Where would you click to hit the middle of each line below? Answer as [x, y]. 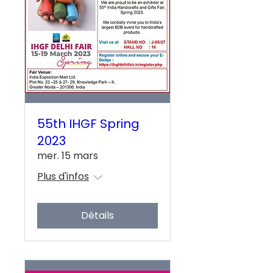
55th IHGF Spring [88, 124]
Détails [97, 216]
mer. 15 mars [68, 156]
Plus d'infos [63, 177]
